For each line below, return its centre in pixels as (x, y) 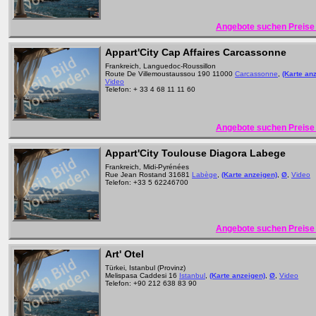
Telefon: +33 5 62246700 (147, 182)
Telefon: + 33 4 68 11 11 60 (150, 89)
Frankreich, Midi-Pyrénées (147, 167)
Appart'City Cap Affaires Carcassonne (196, 52)
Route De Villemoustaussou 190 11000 (170, 74)
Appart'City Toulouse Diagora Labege (195, 153)
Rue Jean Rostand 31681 (148, 175)
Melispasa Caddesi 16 (142, 275)
